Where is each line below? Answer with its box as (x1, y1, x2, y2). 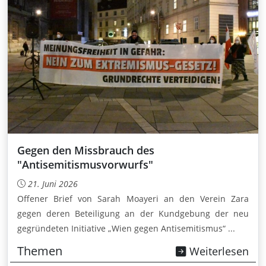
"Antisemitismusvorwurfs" (17, 157, 153, 172)
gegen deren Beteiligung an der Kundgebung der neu (17, 207, 249, 219)
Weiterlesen (186, 243, 249, 258)
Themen (17, 242, 62, 259)
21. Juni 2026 (28, 178, 78, 189)
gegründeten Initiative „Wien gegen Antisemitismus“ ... (17, 222, 235, 234)
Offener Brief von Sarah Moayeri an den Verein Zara (17, 192, 249, 204)
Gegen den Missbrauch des (17, 142, 154, 157)
